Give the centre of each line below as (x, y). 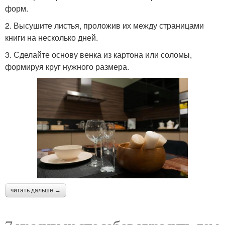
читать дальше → (36, 191)
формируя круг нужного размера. (67, 67)
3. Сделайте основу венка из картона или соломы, (98, 55)
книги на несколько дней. (51, 38)
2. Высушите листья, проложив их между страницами (104, 26)
